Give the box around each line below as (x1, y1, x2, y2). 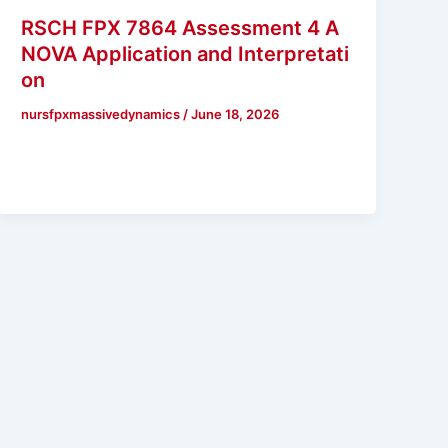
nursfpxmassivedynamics (21, 105, 184, 122)
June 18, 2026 (191, 105, 280, 122)
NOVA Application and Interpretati (21, 41, 350, 66)
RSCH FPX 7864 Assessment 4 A (21, 15, 340, 40)
